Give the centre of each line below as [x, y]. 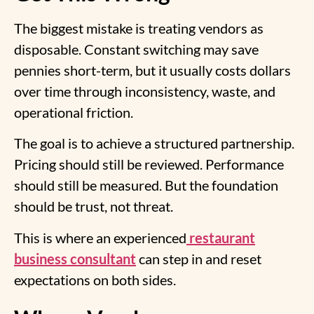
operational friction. [74, 112]
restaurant [222, 237]
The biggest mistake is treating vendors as [139, 28]
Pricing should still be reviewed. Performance [149, 164]
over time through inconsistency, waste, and [145, 91]
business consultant [75, 258]
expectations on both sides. [95, 279]
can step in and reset [199, 258]
